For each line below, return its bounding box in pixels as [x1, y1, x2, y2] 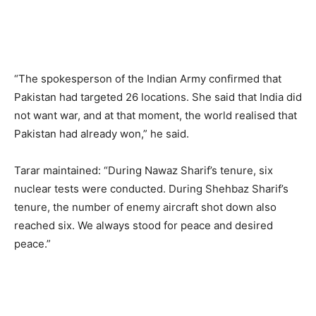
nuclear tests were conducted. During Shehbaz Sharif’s [14, 181, 288, 195]
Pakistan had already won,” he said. [14, 126, 189, 140]
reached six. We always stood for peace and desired [14, 218, 273, 232]
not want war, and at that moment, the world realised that [14, 108, 297, 122]
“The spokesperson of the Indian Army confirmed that [14, 71, 281, 85]
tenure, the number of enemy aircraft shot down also [14, 200, 276, 214]
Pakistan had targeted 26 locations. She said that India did [14, 90, 302, 104]
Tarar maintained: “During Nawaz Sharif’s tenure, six [14, 163, 273, 177]
